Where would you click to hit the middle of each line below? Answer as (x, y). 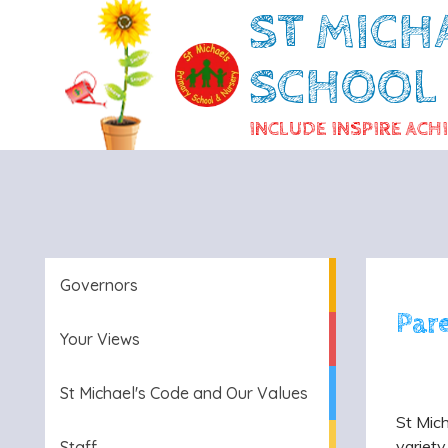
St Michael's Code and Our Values (184, 393)
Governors (99, 285)
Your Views (100, 339)
